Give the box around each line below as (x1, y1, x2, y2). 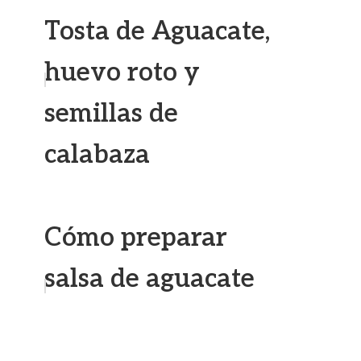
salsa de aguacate (44, 263, 255, 294)
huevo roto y (44, 57, 200, 88)
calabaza (44, 139, 150, 170)
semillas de (44, 98, 178, 129)
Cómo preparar (44, 222, 227, 253)
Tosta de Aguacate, (44, 16, 270, 47)
